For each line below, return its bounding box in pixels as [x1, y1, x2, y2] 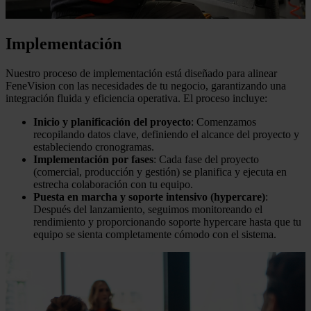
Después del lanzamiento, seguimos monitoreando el [33, 203, 262, 216]
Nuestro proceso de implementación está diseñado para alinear [6, 67, 277, 80]
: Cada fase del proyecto [153, 153, 259, 166]
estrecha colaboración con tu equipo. [33, 178, 193, 191]
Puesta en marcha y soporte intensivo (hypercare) [33, 191, 265, 203]
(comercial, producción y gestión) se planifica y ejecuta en [33, 166, 287, 178]
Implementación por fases [33, 153, 153, 166]
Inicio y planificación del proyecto [33, 116, 191, 128]
